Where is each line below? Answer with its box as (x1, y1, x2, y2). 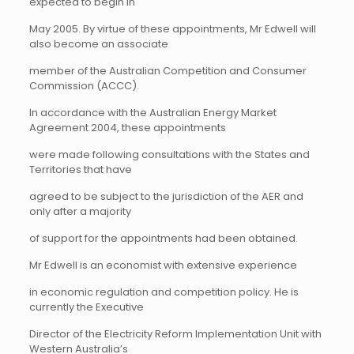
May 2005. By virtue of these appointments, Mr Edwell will (28, 21, 316, 36)
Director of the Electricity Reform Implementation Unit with (28, 326, 322, 341)
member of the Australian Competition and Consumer (28, 63, 307, 78)
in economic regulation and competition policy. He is (28, 284, 299, 299)
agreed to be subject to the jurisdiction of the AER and (28, 189, 303, 204)
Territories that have (28, 162, 132, 177)
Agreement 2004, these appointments (28, 120, 226, 135)
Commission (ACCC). (28, 78, 139, 93)
